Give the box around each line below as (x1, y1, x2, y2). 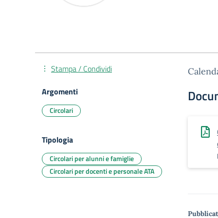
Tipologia (42, 134, 73, 145)
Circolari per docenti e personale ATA (50, 166, 154, 176)
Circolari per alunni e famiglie (50, 153, 134, 163)
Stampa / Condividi (51, 63, 112, 74)
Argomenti (42, 86, 78, 97)
